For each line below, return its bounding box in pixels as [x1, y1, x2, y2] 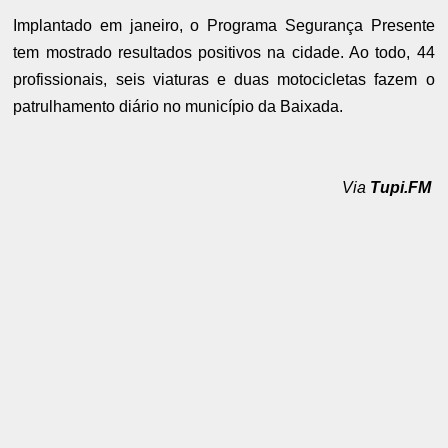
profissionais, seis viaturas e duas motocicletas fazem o [13, 71, 435, 89]
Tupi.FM [369, 179, 435, 197]
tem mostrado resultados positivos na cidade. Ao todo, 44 [13, 44, 435, 62]
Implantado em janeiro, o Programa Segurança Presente [13, 17, 435, 35]
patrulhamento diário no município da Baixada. [13, 98, 344, 116]
